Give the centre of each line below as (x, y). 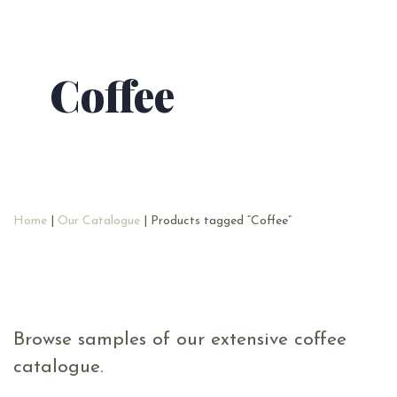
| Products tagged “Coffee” (216, 221)
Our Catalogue (99, 221)
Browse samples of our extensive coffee (180, 339)
